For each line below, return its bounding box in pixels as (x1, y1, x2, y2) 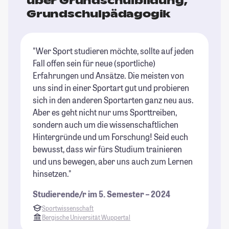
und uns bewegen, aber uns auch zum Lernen (33, 156, 193, 167)
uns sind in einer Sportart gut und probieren (33, 82, 189, 93)
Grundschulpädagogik (27, 7, 171, 20)
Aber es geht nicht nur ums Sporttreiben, (33, 107, 177, 118)
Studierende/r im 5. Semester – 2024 (33, 189, 170, 199)
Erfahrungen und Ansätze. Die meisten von (33, 70, 184, 81)
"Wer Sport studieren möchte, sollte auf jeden (33, 45, 194, 56)
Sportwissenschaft (42, 204, 94, 213)
